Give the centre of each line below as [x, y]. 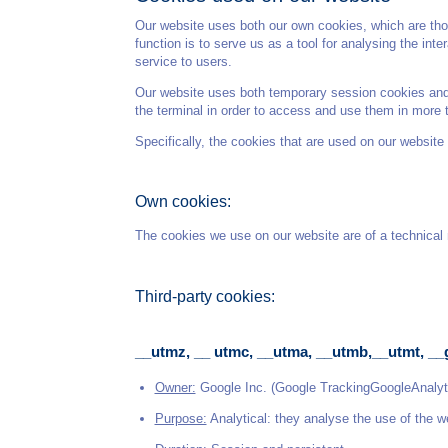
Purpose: [180, 418]
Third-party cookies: [205, 296]
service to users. [183, 61]
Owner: [175, 387]
